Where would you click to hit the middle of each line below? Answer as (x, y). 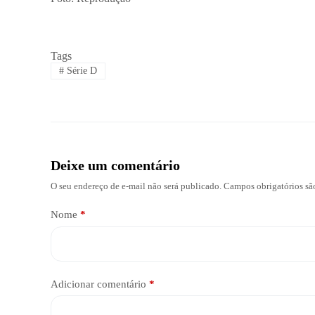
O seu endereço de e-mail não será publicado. (136, 186)
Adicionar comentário (98, 284)
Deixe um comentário (115, 166)
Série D (80, 70)
